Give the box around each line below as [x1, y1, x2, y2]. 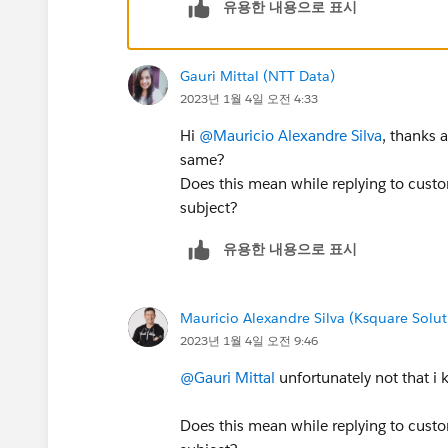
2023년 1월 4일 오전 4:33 [180, 89, 318, 107]
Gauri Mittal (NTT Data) [180, 66, 335, 85]
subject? [180, 197, 238, 217]
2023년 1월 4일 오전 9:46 [180, 331, 318, 349]
